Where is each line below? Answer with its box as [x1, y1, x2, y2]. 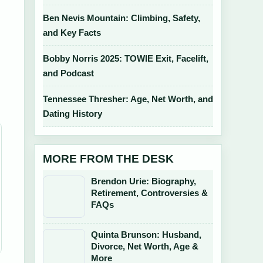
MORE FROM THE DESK [43, 153, 174, 165]
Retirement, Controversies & [91, 188, 208, 198]
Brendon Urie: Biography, [91, 176, 196, 186]
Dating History [43, 109, 102, 119]
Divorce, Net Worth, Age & [91, 241, 198, 251]
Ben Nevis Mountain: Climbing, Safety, [43, 13, 200, 23]
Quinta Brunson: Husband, [91, 230, 201, 240]
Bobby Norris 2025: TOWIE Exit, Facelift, [43, 53, 208, 63]
